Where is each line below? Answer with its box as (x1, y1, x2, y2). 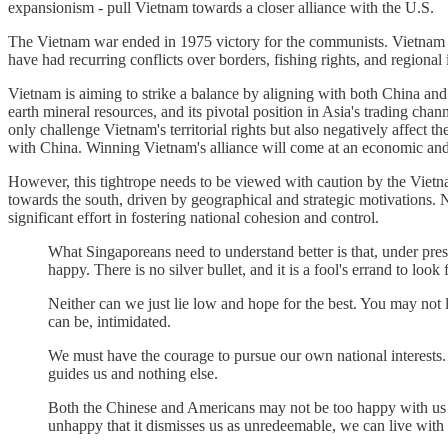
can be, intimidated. (48, 312, 171, 330)
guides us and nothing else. (48, 364, 218, 382)
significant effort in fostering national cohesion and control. (8, 208, 379, 226)
